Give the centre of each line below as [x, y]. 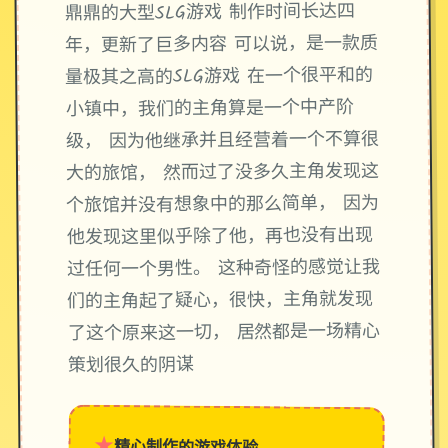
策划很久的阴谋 [130, 366]
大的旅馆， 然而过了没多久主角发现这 [222, 174]
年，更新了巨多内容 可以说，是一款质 [221, 46]
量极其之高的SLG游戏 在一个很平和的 [219, 78]
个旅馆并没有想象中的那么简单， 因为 [223, 206]
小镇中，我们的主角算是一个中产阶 [209, 110]
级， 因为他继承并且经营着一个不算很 [222, 142]
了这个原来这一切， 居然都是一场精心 [224, 334]
